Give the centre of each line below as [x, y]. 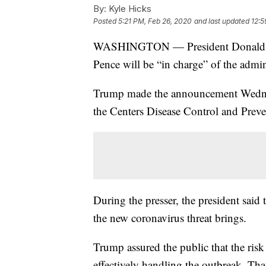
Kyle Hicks [129, 9]
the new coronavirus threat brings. [170, 218]
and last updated [222, 21]
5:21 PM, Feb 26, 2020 [155, 21]
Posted [106, 21]
